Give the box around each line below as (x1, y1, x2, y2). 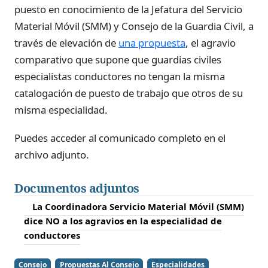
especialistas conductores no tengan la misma (14, 69, 225, 83)
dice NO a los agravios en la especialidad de (24, 215, 222, 227)
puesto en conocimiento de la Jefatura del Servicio (14, 2, 242, 16)
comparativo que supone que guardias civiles (14, 52, 221, 66)
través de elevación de (14, 35, 118, 50)
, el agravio (185, 35, 236, 50)
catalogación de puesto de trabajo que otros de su (14, 86, 243, 100)
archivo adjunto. (14, 148, 89, 162)
